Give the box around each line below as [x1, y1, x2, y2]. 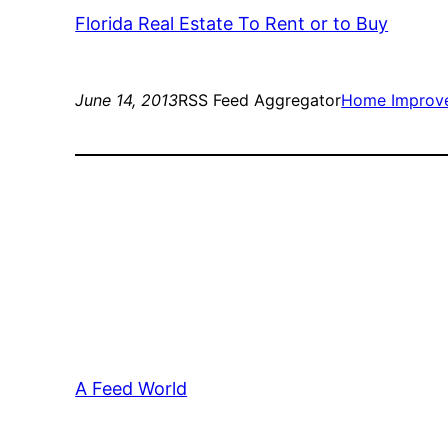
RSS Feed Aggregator [178, 90, 342, 111]
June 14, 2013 [75, 90, 179, 111]
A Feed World [75, 378, 188, 400]
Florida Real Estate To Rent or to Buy [75, 13, 389, 35]
